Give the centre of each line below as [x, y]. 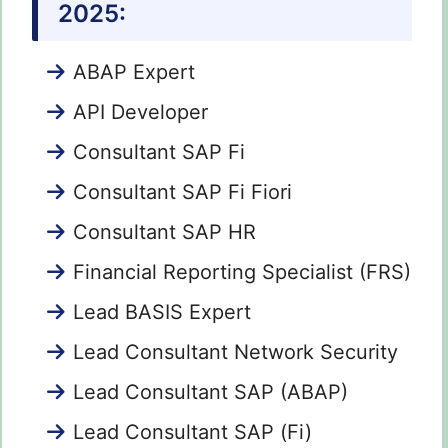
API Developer [140, 112]
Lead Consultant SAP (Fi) [192, 432]
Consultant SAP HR [164, 232]
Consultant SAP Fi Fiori [182, 192]
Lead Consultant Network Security [235, 352]
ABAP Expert [134, 72]
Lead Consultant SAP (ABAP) [210, 392]
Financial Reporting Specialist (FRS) [242, 272]
